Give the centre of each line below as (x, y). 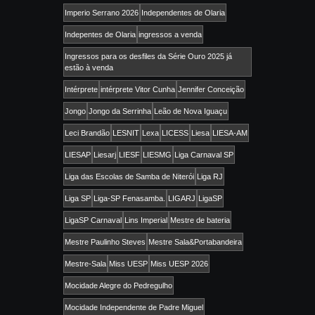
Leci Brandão (87, 133)
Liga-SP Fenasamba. (129, 199)
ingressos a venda (170, 35)
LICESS (175, 133)
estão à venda (89, 68)
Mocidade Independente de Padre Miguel (134, 308)
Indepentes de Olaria (100, 35)
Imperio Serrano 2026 (102, 13)
